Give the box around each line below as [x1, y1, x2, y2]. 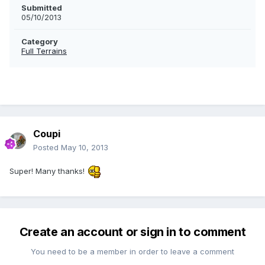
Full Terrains [21, 46, 67, 56]
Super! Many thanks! [9, 166, 87, 176]
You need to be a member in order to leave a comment [31, 247, 234, 257]
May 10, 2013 [61, 143, 108, 153]
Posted [33, 143, 61, 153]
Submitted [21, 3, 62, 13]
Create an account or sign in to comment [19, 225, 246, 240]
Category [21, 37, 58, 47]
